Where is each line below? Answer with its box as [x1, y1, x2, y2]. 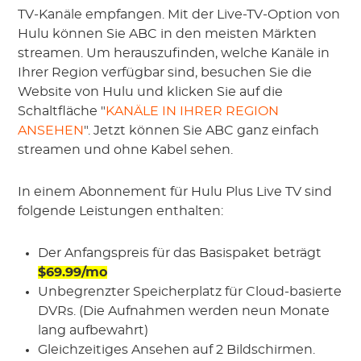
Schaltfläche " [18, 104, 106, 118]
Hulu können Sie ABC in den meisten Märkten [18, 27, 317, 40]
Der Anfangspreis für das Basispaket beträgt [38, 246, 322, 259]
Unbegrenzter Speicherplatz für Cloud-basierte [38, 284, 342, 298]
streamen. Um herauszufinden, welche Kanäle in [18, 46, 330, 60]
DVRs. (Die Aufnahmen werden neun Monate [38, 304, 330, 317]
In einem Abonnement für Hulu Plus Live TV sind [18, 185, 333, 198]
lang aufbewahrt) [38, 323, 149, 337]
